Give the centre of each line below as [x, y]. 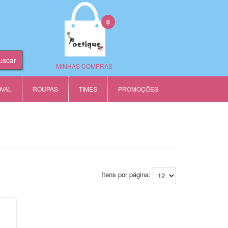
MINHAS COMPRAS [84, 66]
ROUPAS [45, 89]
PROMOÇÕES [138, 89]
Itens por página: [127, 175]
